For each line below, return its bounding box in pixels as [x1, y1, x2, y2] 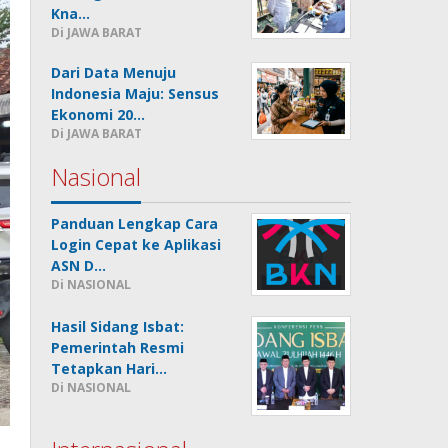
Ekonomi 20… [51, 105, 146, 124]
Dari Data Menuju [51, 63, 177, 82]
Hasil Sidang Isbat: [51, 316, 185, 336]
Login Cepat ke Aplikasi [51, 235, 222, 254]
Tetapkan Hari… [51, 358, 168, 378]
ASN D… [51, 256, 107, 275]
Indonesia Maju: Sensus [51, 84, 220, 103]
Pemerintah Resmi [51, 337, 185, 357]
